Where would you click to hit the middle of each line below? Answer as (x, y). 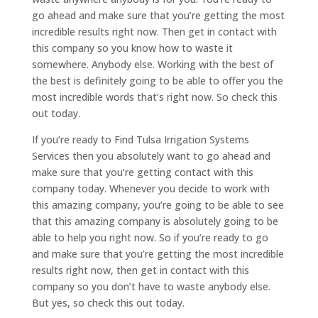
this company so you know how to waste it (132, 48)
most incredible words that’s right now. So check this (154, 97)
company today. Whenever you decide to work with (150, 189)
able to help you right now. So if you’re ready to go (150, 238)
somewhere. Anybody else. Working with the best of (152, 65)
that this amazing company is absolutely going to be (155, 221)
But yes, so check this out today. (108, 303)
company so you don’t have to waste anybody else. (151, 287)
